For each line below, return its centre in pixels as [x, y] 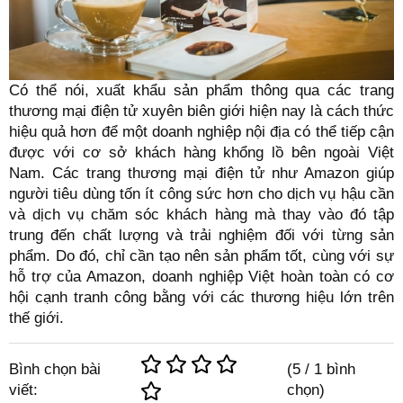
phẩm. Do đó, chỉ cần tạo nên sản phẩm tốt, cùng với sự [201, 255]
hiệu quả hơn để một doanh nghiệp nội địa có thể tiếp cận [201, 131]
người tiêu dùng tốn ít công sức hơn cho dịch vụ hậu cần [201, 193]
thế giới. [36, 318]
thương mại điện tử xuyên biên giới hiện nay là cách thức [201, 111]
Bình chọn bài [55, 368]
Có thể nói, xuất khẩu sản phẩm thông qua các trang [201, 90]
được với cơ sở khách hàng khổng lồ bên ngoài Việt [201, 152]
